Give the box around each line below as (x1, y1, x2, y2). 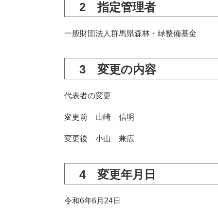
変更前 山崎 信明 (64, 113, 134, 121)
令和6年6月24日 (64, 197, 121, 205)
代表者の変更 (64, 91, 111, 100)
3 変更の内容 (79, 63, 156, 76)
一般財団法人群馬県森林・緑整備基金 (64, 29, 197, 37)
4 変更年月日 (79, 168, 156, 181)
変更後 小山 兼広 (64, 134, 134, 143)
